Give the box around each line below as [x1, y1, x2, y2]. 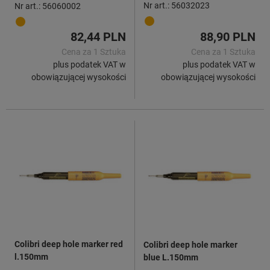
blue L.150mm [143, 252, 198, 262]
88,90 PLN [200, 29, 256, 44]
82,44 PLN [71, 29, 126, 44]
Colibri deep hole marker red [14, 239, 123, 249]
